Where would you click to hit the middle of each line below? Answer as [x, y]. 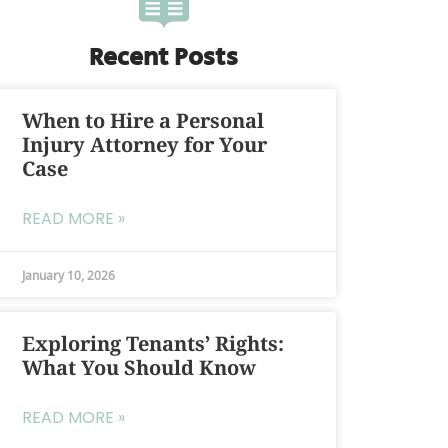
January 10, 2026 [68, 275]
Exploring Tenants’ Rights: [152, 344]
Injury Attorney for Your [144, 145]
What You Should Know [138, 368]
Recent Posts [164, 58]
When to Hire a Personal [142, 121]
